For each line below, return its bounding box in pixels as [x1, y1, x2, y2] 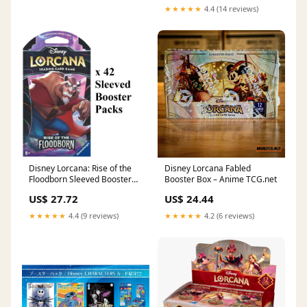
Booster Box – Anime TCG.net [164, 173, 277, 186]
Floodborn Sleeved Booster [29, 173, 132, 186]
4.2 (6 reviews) [202, 210, 254, 221]
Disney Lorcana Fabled [164, 162, 251, 175]
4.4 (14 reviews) [202, 3, 258, 14]
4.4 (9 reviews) [66, 210, 119, 221]
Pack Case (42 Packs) [29, 184, 109, 197]
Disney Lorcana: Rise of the [29, 162, 132, 175]
